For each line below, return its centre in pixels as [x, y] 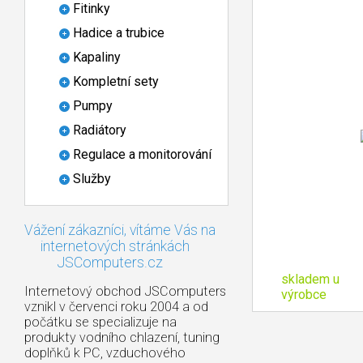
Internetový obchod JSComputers [125, 291]
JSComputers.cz [94, 262]
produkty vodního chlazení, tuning [122, 337]
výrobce [304, 294]
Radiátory [100, 130]
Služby [92, 179]
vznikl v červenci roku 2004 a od [116, 306]
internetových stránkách [107, 246]
